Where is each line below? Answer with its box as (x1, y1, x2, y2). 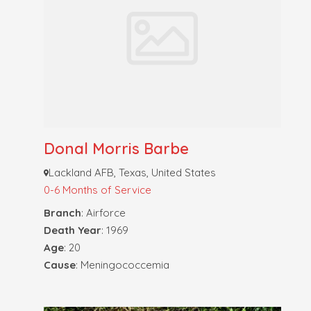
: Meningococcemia (75, 258, 169, 272)
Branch (43, 206, 81, 220)
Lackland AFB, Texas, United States (49, 166, 217, 180)
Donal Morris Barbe (43, 139, 189, 159)
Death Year (43, 224, 101, 237)
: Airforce (81, 206, 126, 220)
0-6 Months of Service (43, 183, 151, 197)
